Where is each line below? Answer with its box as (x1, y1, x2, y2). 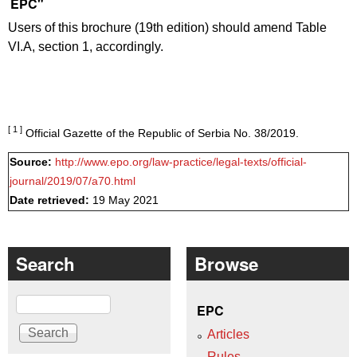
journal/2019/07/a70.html (10, 175, 135, 187)
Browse (194, 250, 258, 277)
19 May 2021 (92, 194, 159, 206)
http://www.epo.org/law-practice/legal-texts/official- (55, 155, 307, 168)
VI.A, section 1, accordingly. (8, 40, 163, 54)
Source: (10, 155, 55, 168)
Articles (207, 328, 249, 342)
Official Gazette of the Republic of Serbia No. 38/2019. (22, 127, 299, 139)
